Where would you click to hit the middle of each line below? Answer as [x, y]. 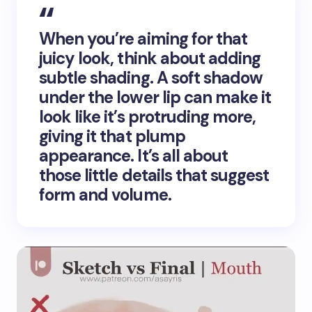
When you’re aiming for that [143, 38]
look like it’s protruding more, [148, 116]
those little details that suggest [154, 175]
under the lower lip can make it [155, 97]
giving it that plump [112, 136]
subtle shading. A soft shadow [151, 77]
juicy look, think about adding [150, 58]
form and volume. [105, 194]
